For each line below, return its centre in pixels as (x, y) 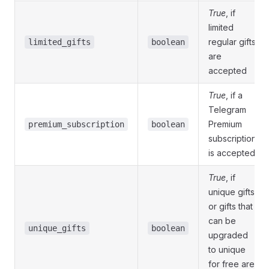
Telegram (227, 110)
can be (222, 221)
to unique (227, 249)
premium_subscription (76, 124)
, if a (234, 95)
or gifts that (231, 206)
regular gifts (232, 42)
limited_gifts (59, 42)
